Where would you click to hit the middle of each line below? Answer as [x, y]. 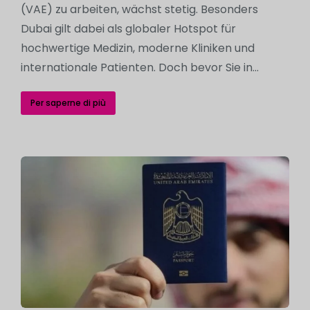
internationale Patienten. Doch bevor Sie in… [140, 67]
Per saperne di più [68, 103]
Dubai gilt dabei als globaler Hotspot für [128, 29]
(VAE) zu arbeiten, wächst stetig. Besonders [139, 9]
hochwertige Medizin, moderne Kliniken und [138, 48]
